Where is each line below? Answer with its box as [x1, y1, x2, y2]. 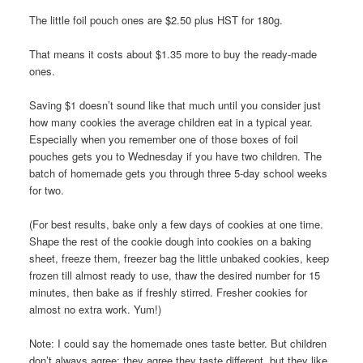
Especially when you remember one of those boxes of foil [28, 130, 298, 147]
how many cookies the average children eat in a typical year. [28, 113, 313, 130]
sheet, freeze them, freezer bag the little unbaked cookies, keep [28, 250, 329, 266]
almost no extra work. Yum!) [28, 301, 161, 317]
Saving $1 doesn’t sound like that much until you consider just [28, 96, 321, 113]
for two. [28, 181, 64, 198]
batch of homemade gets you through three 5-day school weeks [28, 164, 327, 181]
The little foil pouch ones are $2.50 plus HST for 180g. [28, 11, 283, 28]
